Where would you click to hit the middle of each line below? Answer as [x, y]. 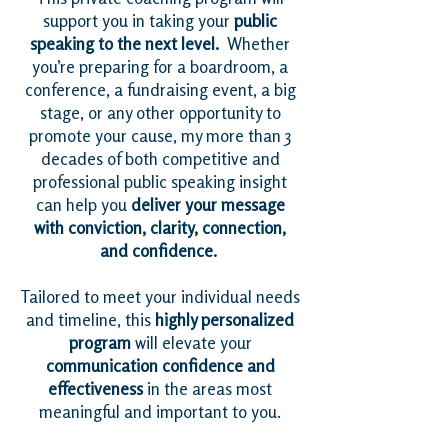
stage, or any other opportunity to [160, 113]
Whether [254, 44]
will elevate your [191, 343]
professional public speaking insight [160, 182]
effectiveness [97, 389]
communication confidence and [160, 366]
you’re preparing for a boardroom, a [160, 67]
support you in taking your [138, 21]
